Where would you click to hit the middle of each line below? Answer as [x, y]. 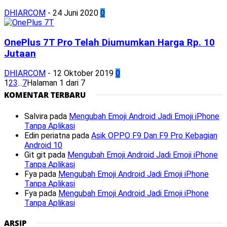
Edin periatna [47, 136]
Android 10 [43, 145]
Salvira [36, 117]
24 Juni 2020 [75, 13]
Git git [35, 155]
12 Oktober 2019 [83, 73]
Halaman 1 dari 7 [56, 83]
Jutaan [20, 53]
